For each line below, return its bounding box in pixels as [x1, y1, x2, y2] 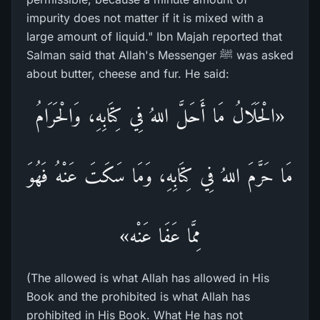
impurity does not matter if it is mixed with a [26, 11, 264, 25]
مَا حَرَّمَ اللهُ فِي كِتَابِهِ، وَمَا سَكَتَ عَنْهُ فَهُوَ [27, 164, 293, 186]
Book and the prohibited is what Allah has [26, 289, 250, 304]
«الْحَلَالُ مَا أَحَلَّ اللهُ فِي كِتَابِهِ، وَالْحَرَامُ [35, 104, 285, 126]
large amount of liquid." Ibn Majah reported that [26, 29, 282, 44]
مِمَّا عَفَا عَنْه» [119, 224, 201, 246]
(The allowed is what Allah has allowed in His [26, 271, 269, 285]
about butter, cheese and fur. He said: [26, 66, 229, 81]
